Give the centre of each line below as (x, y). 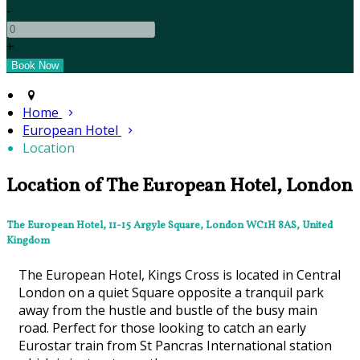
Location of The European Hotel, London (180, 187)
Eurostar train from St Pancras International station (175, 346)
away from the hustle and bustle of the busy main (168, 311)
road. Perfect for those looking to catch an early (162, 328)
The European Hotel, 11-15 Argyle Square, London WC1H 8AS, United (170, 226)
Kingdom (28, 241)
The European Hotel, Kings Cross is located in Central (180, 275)
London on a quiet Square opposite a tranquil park (171, 293)
